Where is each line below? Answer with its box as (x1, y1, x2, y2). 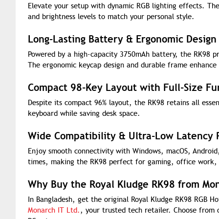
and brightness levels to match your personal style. (28, 12, 195, 21)
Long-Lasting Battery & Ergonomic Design (28, 33, 217, 45)
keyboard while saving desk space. (28, 109, 140, 118)
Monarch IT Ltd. (28, 206, 80, 215)
